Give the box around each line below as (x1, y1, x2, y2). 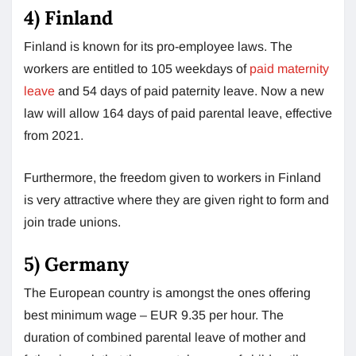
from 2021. (24, 128, 83, 142)
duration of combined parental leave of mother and (24, 330, 306, 344)
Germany (44, 251, 129, 277)
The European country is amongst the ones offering (24, 285, 311, 300)
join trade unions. (24, 215, 121, 229)
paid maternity (250, 61, 329, 75)
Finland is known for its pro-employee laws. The (24, 39, 292, 53)
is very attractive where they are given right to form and (24, 192, 329, 207)
